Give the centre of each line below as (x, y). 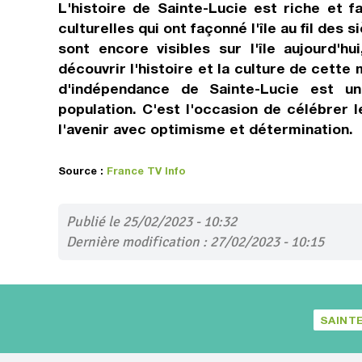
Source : (82, 170)
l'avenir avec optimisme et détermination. (206, 129)
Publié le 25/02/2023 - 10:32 (152, 221)
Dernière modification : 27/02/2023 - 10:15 (195, 242)
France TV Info (146, 170)
